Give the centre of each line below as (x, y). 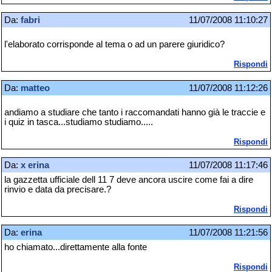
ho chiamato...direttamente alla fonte (76, 247)
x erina (35, 165)
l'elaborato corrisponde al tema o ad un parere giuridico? (114, 45)
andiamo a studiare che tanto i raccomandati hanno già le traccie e (135, 112)
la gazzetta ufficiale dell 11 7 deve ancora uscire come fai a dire (129, 179)
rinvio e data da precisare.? (58, 189)
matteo (35, 88)
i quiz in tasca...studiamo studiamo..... (79, 122)
